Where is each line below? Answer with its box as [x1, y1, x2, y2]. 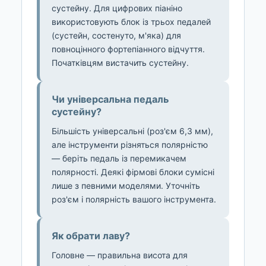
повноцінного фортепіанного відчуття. [52, 44, 205, 55]
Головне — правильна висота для [52, 250, 188, 261]
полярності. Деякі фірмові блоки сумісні [52, 167, 214, 178]
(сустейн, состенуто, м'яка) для [52, 30, 181, 41]
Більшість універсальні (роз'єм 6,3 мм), [52, 126, 213, 137]
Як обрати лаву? [52, 230, 130, 242]
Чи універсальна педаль [52, 93, 169, 106]
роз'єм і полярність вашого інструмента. [52, 194, 216, 205]
